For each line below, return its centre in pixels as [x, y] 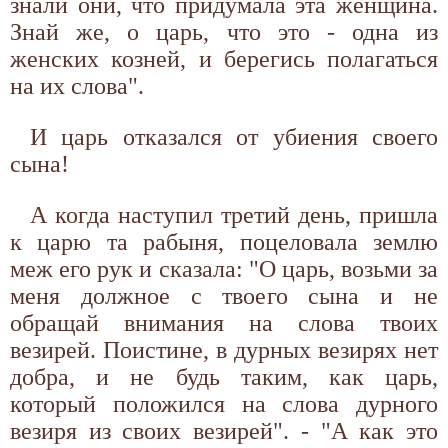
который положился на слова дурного [224, 403]
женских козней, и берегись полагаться [224, 58]
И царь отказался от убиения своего [234, 136]
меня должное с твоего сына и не [224, 295]
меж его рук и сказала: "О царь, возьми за [224, 268]
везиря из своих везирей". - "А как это [224, 430]
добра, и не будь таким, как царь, [224, 376]
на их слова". [77, 85]
